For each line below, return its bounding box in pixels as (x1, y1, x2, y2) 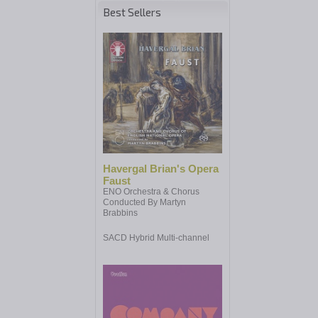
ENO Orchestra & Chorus (103, 187, 199, 197)
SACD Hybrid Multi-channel (103, 233, 209, 243)
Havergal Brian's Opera (103, 163, 219, 175)
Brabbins (103, 208, 138, 219)
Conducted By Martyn (103, 197, 186, 208)
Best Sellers (103, 6, 161, 19)
